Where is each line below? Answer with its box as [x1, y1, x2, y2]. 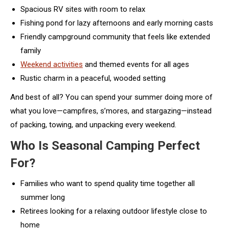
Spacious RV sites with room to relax [20, 4, 145, 14]
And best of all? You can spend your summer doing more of [10, 92, 213, 102]
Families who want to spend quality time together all [20, 178, 195, 188]
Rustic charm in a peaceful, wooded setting [20, 73, 166, 83]
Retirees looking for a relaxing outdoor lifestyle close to [20, 206, 207, 216]
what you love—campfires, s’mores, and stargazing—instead [10, 106, 212, 116]
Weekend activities [20, 59, 83, 69]
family [20, 45, 41, 55]
